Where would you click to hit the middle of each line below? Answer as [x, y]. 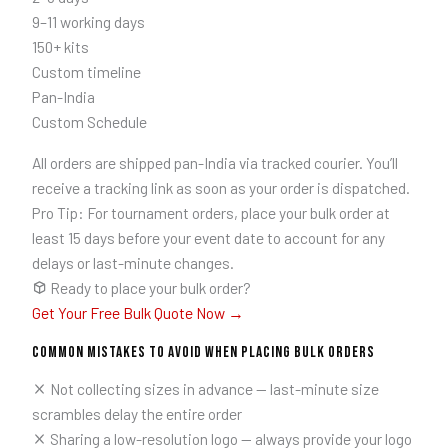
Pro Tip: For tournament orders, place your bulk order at [210, 212]
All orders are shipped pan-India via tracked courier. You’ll [214, 162]
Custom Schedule [89, 122]
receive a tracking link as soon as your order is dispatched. [220, 187]
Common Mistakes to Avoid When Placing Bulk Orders [203, 353]
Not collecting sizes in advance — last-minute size [213, 388]
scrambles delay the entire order [136, 413]
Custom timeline [86, 72]
